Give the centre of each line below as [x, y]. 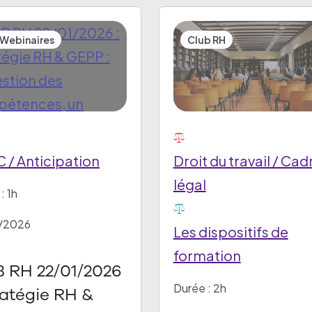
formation [207, 255]
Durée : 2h [200, 288]
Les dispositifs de [231, 232]
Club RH [206, 40]
